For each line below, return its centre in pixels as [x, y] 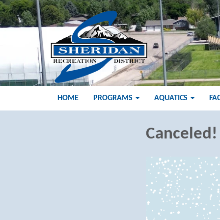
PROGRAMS [113, 98]
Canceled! [181, 134]
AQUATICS [171, 98]
